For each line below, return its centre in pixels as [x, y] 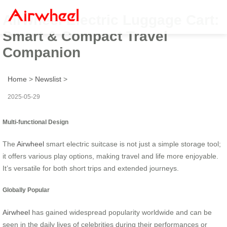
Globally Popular [26, 190]
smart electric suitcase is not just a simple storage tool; [133, 144]
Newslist [48, 79]
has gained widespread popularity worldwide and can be [121, 212]
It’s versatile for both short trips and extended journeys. [91, 168]
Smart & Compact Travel [85, 36]
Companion [42, 52]
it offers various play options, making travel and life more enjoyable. [110, 156]
